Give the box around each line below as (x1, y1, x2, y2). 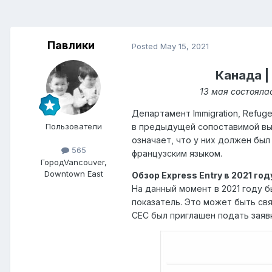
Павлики (47, 39, 95, 52)
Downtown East (44, 168, 103, 178)
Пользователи (45, 121, 102, 132)
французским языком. (132, 148, 222, 159)
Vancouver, (63, 157, 107, 167)
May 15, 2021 (160, 41, 209, 51)
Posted (132, 41, 160, 51)
